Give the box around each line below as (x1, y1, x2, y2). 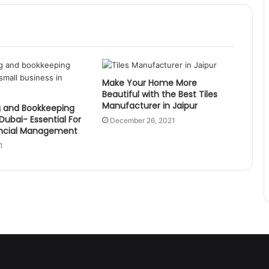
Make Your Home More (101, 77, 197, 89)
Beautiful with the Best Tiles (101, 88, 217, 100)
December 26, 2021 (109, 116, 175, 125)
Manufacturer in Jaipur (101, 100, 198, 112)
